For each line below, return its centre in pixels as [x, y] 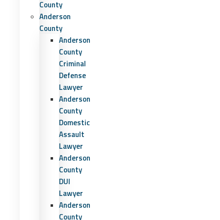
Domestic [74, 123]
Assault [72, 134]
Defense [72, 75]
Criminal [72, 64]
